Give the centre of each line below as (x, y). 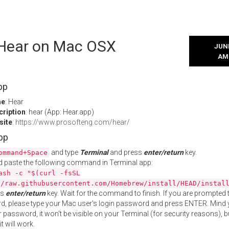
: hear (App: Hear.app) (60, 112)
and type (65, 152)
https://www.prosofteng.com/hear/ (73, 122)
